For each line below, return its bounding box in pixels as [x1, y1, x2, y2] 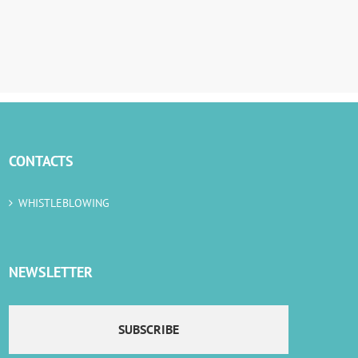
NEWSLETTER [8, 263, 93, 282]
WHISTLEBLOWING [18, 196, 110, 211]
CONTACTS [8, 152, 74, 171]
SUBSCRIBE [117, 321, 179, 338]
